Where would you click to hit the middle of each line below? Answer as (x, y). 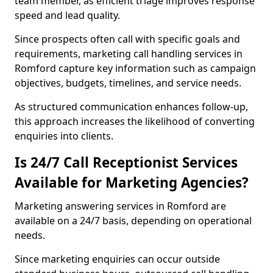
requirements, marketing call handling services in (129, 54)
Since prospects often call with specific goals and (127, 39)
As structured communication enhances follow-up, (131, 107)
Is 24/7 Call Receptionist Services (126, 162)
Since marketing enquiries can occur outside (117, 259)
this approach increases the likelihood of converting (135, 121)
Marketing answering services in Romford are (120, 206)
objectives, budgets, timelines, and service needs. (128, 83)
